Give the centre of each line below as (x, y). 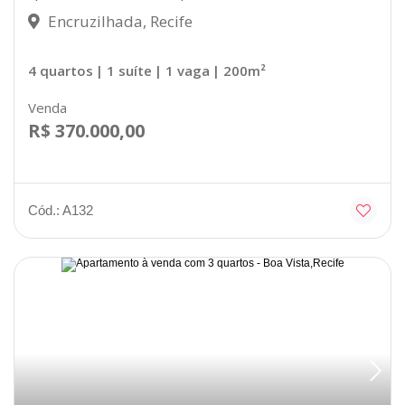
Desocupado (334, 277)
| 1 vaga (182, 71)
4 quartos (61, 71)
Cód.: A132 (61, 210)
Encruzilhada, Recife (118, 22)
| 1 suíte (124, 71)
